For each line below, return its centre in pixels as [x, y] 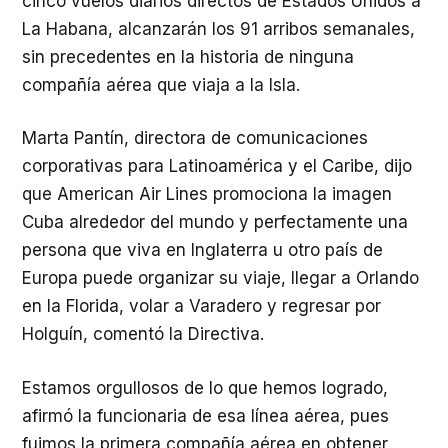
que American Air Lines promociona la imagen [207, 194]
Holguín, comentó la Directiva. [143, 334]
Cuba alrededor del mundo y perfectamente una [215, 222]
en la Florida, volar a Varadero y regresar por [201, 306]
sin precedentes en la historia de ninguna [188, 56]
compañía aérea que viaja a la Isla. [161, 84]
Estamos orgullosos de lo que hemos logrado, [205, 387]
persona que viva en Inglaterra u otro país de [202, 250]
